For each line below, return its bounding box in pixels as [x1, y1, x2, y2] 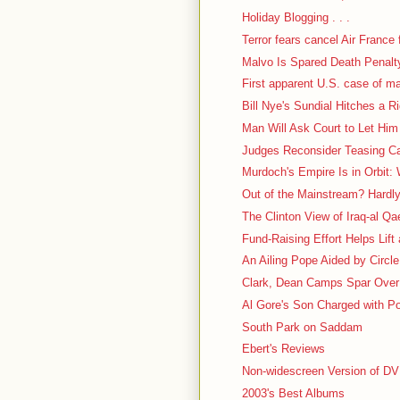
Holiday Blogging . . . [242, 11, 351, 25]
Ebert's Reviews [242, 342, 326, 356]
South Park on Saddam [242, 320, 363, 334]
